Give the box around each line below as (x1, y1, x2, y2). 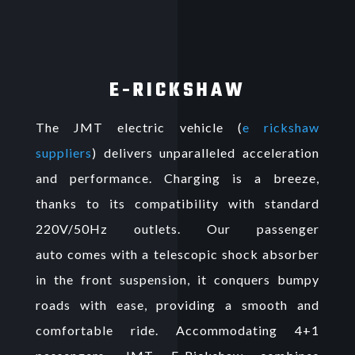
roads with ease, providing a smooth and (35, 296, 320, 312)
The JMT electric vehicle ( (35, 119, 242, 135)
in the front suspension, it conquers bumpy (35, 271, 320, 287)
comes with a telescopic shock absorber (63, 246, 320, 261)
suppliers (35, 144, 92, 160)
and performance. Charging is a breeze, (35, 170, 320, 185)
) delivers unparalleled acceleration (91, 144, 320, 160)
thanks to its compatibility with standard (35, 195, 320, 211)
